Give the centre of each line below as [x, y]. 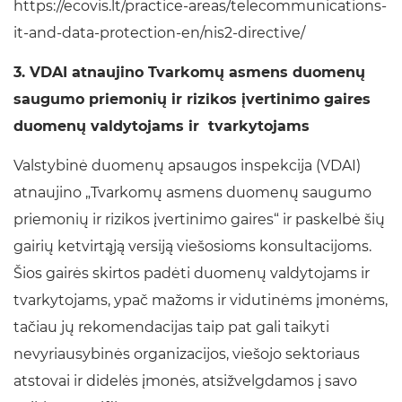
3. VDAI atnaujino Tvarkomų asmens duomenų [189, 73]
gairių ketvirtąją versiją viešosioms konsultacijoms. [192, 247]
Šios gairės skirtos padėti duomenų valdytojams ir [192, 274]
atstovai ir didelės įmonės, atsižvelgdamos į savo [185, 381]
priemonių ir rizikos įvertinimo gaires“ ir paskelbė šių [199, 220]
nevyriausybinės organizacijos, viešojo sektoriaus [187, 354]
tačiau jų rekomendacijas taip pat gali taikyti [171, 328]
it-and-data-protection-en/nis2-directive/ [159, 33]
